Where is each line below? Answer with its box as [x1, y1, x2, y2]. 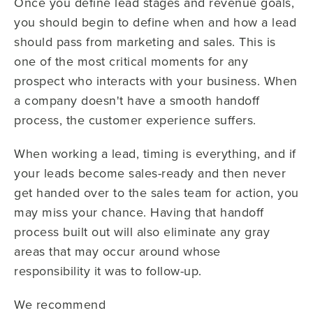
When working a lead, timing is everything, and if [14, 144, 296, 162]
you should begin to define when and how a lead [14, 13, 296, 31]
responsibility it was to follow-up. [14, 261, 202, 279]
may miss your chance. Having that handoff [14, 203, 264, 221]
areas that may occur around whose [14, 242, 221, 260]
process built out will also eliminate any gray [14, 222, 270, 240]
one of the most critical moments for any [14, 52, 248, 70]
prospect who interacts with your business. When [14, 71, 298, 89]
